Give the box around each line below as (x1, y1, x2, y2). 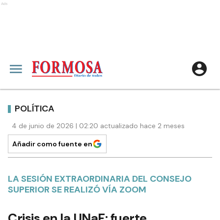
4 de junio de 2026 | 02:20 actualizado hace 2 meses (12, 121, 185, 130)
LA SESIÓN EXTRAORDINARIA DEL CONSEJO (8, 173, 192, 185)
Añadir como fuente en (12, 139, 92, 148)
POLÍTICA (15, 102, 55, 114)
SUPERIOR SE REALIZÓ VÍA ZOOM (8, 184, 146, 195)
